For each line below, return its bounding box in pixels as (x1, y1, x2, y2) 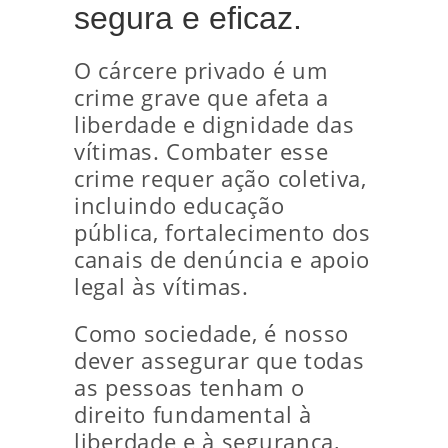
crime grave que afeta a (74, 83, 330, 112)
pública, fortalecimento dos (74, 218, 371, 247)
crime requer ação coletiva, (74, 164, 367, 193)
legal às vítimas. (74, 272, 249, 301)
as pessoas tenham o (74, 373, 305, 402)
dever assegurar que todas (74, 346, 365, 375)
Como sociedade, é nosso (74, 319, 350, 348)
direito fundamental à (74, 400, 312, 429)
